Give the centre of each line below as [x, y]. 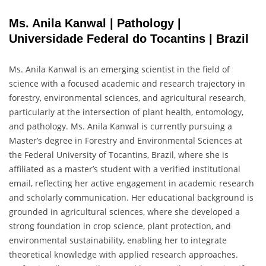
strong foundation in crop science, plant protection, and [120, 226]
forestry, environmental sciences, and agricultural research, [127, 97]
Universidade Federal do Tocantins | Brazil [129, 39]
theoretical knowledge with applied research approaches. [123, 254]
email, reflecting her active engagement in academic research [132, 183]
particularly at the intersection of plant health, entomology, [126, 112]
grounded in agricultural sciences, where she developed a [124, 211]
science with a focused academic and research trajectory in [127, 83]
